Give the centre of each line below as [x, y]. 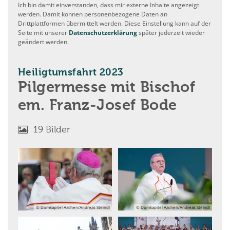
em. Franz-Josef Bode [98, 106]
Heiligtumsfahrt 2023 [71, 73]
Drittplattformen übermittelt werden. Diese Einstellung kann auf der [114, 23]
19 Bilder [52, 130]
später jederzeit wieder [171, 32]
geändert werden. [43, 42]
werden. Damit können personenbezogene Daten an [93, 14]
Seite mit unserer [43, 32]
